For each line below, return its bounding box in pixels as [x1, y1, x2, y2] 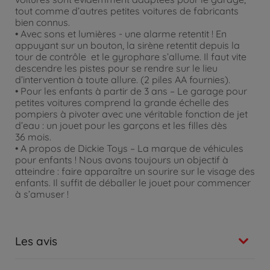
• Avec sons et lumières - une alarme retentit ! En [15, 27, 227, 40]
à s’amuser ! [15, 187, 69, 200]
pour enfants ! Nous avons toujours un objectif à [15, 153, 228, 166]
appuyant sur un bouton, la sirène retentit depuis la [15, 39, 240, 51]
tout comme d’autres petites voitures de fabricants [15, 4, 239, 17]
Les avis [15, 233, 57, 248]
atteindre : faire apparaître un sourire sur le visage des [15, 165, 255, 177]
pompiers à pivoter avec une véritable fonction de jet [15, 107, 248, 120]
